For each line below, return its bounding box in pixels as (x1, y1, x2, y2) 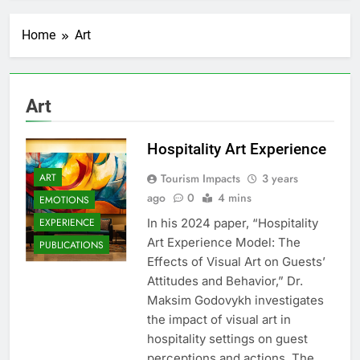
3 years (261, 170, 298, 187)
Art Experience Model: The (146, 235, 301, 251)
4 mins (217, 190, 252, 207)
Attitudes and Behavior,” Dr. (146, 273, 303, 289)
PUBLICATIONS (39, 237, 104, 252)
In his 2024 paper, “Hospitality (146, 215, 318, 231)
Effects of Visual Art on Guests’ (146, 254, 325, 270)
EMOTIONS (39, 192, 89, 207)
